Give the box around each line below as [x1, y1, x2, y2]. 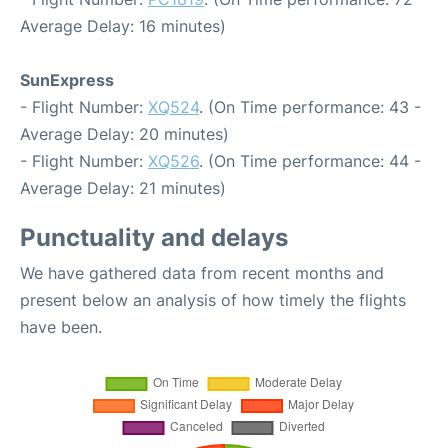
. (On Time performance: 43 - [199, 96, 421, 117]
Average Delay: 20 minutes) [20, 123, 229, 144]
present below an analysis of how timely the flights [20, 289, 406, 310]
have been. [20, 316, 102, 337]
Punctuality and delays [20, 222, 288, 252]
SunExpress [20, 69, 114, 90]
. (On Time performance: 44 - [199, 150, 421, 171]
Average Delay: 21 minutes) [20, 177, 226, 198]
